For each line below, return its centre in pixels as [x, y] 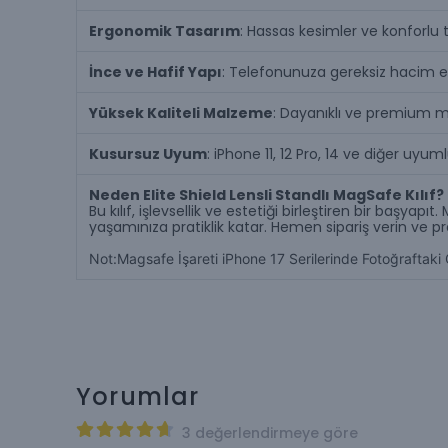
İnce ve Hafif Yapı [155, 71]
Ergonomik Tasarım [164, 30]
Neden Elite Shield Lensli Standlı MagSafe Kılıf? [266, 194]
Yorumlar [138, 396]
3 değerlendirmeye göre [270, 432]
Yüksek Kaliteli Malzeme [181, 112]
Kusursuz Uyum [148, 153]
